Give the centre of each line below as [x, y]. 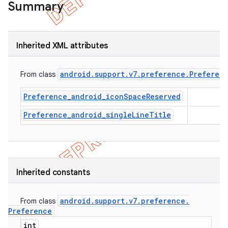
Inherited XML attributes [62, 46]
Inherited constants [53, 173]
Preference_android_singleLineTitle [97, 115]
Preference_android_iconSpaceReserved [102, 96]
